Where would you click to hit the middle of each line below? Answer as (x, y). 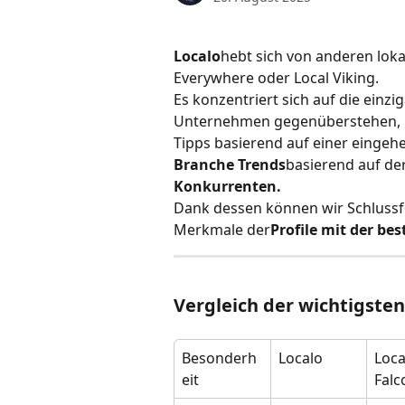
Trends (262, 165)
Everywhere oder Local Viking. (278, 78)
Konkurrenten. (227, 186)
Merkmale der (222, 230)
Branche (204, 165)
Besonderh (219, 358)
